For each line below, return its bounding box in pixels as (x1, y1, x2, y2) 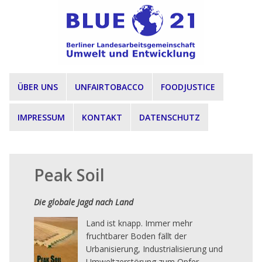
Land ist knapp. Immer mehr (86, 217, 192, 229)
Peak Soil (34, 163, 105, 186)
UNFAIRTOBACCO (75, 81, 144, 92)
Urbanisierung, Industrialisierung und (86, 243, 223, 254)
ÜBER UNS (18, 81, 58, 92)
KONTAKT (82, 112, 122, 123)
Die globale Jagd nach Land (34, 196, 133, 208)
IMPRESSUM (18, 112, 65, 123)
